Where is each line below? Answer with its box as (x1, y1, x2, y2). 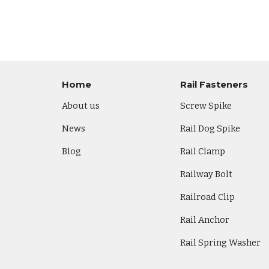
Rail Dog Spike (180, 123, 241, 134)
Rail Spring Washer (180, 237, 261, 248)
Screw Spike (180, 100, 232, 111)
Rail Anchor (180, 214, 230, 225)
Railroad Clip (180, 192, 235, 202)
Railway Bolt (180, 169, 233, 180)
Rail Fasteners (180, 79, 249, 90)
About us (61, 100, 100, 111)
